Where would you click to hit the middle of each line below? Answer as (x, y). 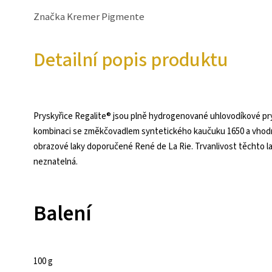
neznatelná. (56, 162)
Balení (63, 214)
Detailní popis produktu (131, 60)
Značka (49, 16)
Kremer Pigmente (105, 16)
